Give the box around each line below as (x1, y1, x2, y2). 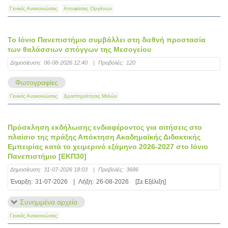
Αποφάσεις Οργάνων (64, 6, 112, 11)
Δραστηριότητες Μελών (64, 93, 117, 99)
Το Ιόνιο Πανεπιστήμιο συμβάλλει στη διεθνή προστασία (8, 36, 206, 44)
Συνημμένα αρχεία (20, 198, 77, 206)
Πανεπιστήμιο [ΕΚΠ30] (8, 152, 87, 160)
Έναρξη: (10, 178, 33, 185)
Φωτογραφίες (15, 78, 58, 87)
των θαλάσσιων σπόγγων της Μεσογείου (8, 45, 151, 53)
